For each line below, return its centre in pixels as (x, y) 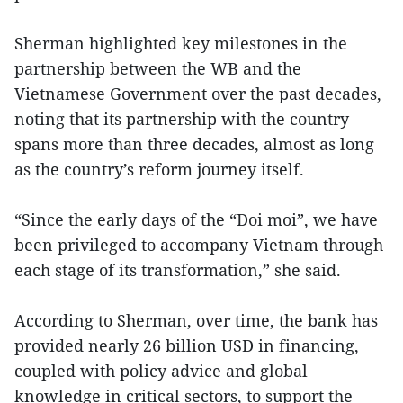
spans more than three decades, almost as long (194, 144)
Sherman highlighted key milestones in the (181, 44)
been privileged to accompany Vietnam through (199, 245)
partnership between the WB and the (158, 69)
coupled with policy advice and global (161, 371)
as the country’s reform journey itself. (159, 170)
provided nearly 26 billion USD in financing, (187, 346)
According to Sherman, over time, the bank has (196, 321)
